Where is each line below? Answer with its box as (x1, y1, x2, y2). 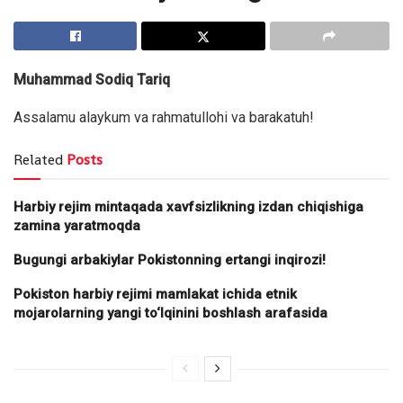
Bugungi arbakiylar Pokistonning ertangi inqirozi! (13, 251, 326, 268)
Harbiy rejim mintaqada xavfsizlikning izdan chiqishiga (13, 198, 363, 215)
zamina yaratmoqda (13, 217, 140, 234)
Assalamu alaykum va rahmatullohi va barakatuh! (13, 108, 314, 126)
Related (13, 149, 63, 169)
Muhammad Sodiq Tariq (13, 70, 170, 88)
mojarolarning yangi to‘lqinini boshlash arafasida (13, 304, 327, 321)
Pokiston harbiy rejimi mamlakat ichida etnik (13, 285, 297, 302)
